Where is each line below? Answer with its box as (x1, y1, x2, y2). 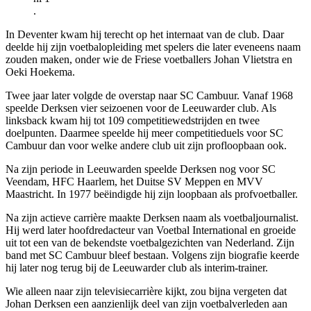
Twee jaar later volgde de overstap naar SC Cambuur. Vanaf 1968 (6, 89, 293, 101)
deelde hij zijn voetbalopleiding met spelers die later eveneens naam (6, 40, 301, 53)
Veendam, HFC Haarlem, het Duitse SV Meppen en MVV (6, 175, 263, 187)
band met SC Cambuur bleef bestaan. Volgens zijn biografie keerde (6, 249, 299, 261)
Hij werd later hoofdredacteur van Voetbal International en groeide (6, 224, 296, 236)
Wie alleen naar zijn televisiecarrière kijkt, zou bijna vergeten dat (6, 285, 287, 297)
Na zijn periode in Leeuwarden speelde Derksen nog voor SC (6, 162, 276, 175)
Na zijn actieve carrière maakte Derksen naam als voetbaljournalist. (6, 211, 299, 224)
